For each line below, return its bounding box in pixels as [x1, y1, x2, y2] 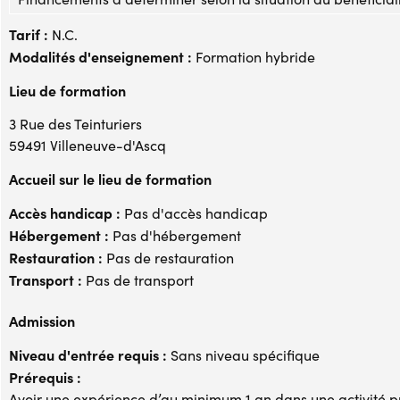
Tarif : [9, 23, 48, 44]
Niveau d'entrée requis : [9, 344, 167, 364]
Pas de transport [82, 270, 194, 289]
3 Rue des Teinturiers [9, 113, 142, 133]
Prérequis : [9, 366, 81, 387]
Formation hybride [192, 46, 315, 66]
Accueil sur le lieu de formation [9, 168, 212, 188]
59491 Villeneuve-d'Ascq [9, 135, 166, 154]
